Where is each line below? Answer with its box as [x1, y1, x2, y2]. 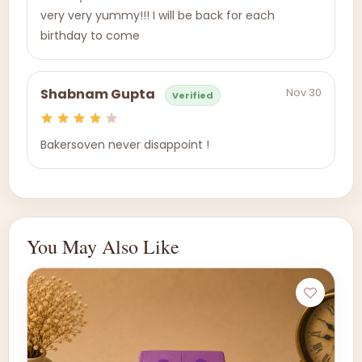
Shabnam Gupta [40, 85, 155, 104]
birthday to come [40, 27, 140, 44]
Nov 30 [286, 85, 322, 100]
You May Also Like [27, 234, 179, 259]
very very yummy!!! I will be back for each [40, 7, 275, 23]
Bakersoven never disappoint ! [40, 137, 209, 153]
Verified [172, 89, 213, 102]
